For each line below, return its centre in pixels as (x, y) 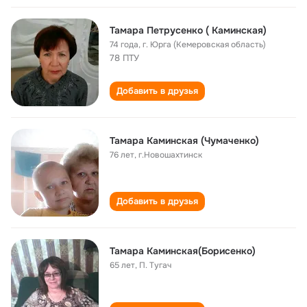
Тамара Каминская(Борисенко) (183, 251)
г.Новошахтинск (170, 155)
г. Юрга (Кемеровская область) (204, 45)
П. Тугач (155, 265)
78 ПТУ (124, 58)
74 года (124, 45)
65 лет (122, 265)
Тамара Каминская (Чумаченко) (184, 140)
